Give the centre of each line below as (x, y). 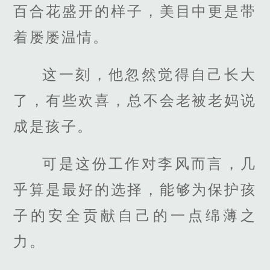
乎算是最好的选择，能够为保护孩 (135, 190)
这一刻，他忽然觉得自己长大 (149, 74)
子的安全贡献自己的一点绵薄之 (135, 216)
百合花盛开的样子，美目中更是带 (135, 11)
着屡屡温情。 (61, 37)
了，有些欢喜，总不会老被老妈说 (135, 100)
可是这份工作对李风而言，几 (149, 164)
